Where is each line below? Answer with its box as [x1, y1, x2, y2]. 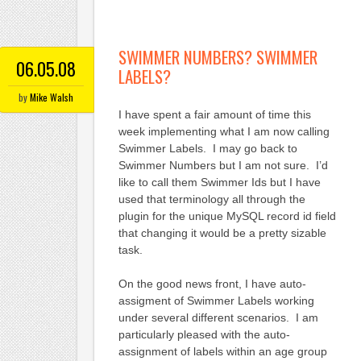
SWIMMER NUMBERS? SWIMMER [118, 44, 317, 70]
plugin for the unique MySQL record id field [118, 210, 336, 223]
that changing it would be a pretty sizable [118, 226, 326, 240]
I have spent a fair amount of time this [118, 108, 311, 122]
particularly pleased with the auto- [118, 328, 290, 342]
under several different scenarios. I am [118, 311, 318, 325]
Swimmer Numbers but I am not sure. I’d [118, 159, 328, 172]
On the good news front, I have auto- [118, 277, 306, 291]
